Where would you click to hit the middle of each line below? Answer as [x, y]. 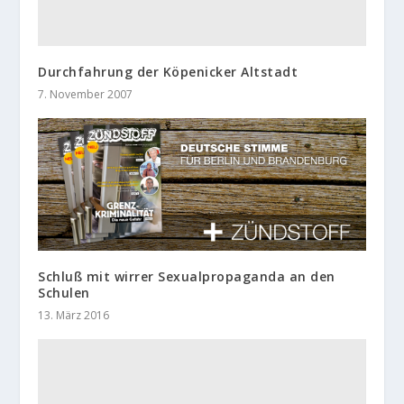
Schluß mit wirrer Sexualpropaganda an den [187, 276]
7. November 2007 [86, 94]
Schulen [64, 292]
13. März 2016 [74, 315]
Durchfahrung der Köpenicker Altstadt [168, 71]
